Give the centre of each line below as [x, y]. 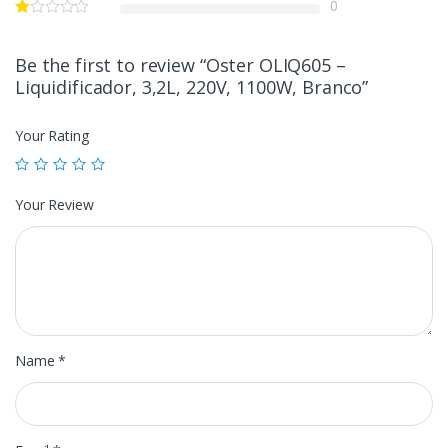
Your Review [54, 204]
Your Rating [52, 135]
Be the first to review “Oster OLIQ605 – [180, 64]
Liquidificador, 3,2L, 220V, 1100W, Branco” [192, 86]
